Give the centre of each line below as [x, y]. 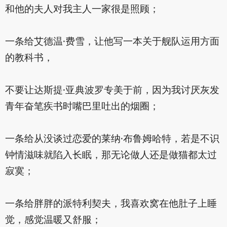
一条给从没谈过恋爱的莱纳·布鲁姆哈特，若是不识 [112, 140]
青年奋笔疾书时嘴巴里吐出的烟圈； [82, 107]
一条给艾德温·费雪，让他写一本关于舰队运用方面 [112, 42]
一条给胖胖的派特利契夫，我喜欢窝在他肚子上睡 [111, 204]
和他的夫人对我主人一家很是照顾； [82, 10]
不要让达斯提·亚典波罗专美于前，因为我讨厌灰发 [112, 91]
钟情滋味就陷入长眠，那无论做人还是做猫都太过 [111, 156]
